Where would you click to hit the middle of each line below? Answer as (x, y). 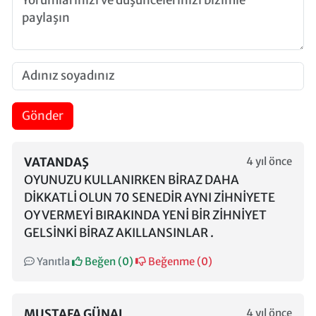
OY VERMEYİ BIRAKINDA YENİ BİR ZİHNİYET (145, 215)
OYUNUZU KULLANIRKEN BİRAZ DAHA (132, 180)
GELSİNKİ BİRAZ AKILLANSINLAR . (119, 233)
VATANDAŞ (56, 163)
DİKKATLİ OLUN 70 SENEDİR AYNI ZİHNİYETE (150, 198)
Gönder (42, 115)
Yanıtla (52, 262)
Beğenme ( (174, 262)
